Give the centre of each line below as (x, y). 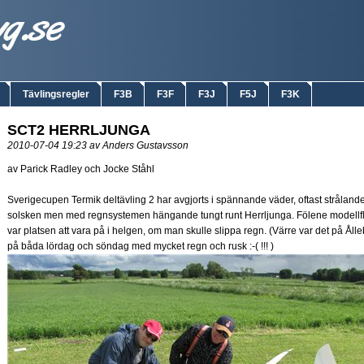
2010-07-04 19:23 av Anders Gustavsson (99, 145)
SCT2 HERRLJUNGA (79, 130)
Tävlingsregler (56, 94)
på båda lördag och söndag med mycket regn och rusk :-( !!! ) (141, 246)
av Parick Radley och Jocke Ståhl (81, 169)
